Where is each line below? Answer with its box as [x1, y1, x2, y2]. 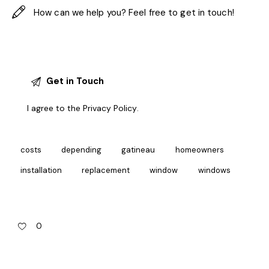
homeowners [175, 144, 224, 155]
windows [198, 165, 231, 175]
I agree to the [27, 103, 83, 114]
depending [61, 144, 102, 155]
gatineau [121, 144, 156, 155]
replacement [82, 165, 130, 175]
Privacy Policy [83, 103, 138, 114]
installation [20, 165, 62, 175]
